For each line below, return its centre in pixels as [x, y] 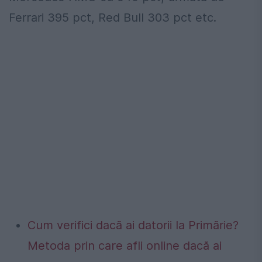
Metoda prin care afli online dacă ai [125, 246]
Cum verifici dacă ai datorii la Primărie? [133, 225]
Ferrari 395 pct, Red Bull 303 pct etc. [113, 18]
